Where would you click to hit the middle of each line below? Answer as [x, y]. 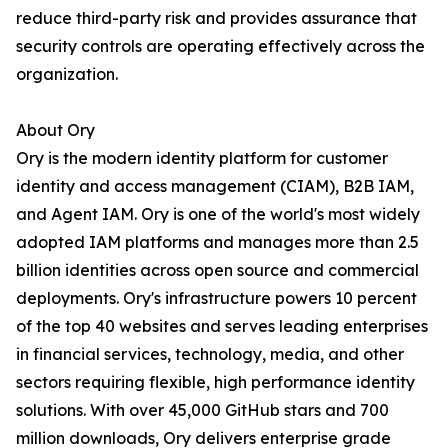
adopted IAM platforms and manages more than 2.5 [217, 242]
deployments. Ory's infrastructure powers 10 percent [216, 298]
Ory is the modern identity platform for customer [202, 158]
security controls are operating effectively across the [220, 46]
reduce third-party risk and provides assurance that [216, 18]
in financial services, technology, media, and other [210, 354]
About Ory [55, 130]
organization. [67, 74]
